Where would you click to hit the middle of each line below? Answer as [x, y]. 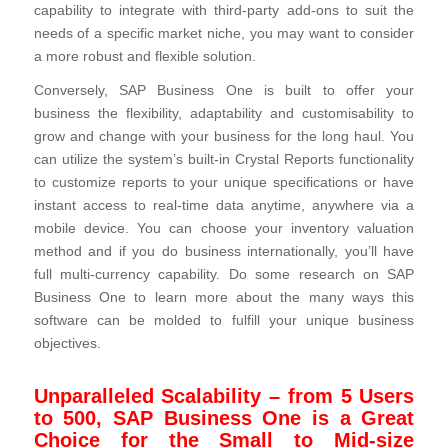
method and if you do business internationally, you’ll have [224, 252]
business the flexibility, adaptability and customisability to [224, 114]
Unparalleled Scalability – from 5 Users [224, 396]
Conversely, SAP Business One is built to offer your [224, 91]
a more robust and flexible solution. [144, 56]
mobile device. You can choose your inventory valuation [224, 229]
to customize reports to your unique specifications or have [224, 183]
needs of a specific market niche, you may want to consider [224, 33]
